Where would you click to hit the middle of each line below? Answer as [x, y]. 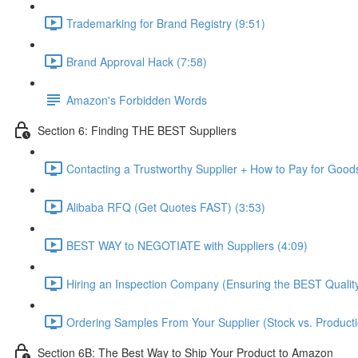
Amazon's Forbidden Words [137, 99]
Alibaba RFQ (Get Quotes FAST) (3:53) [166, 207]
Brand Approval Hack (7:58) [137, 61]
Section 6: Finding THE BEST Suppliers [137, 130]
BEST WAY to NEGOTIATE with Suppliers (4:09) [187, 245]
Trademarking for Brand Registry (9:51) [166, 23]
